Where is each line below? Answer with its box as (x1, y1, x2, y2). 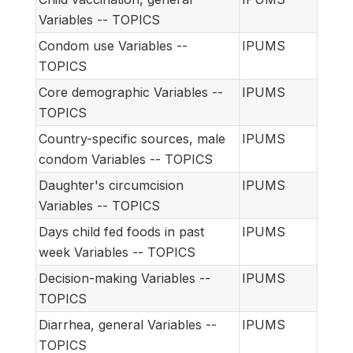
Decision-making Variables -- (39, 269, 210, 286)
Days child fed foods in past (39, 223, 204, 240)
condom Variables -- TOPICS (39, 150, 213, 167)
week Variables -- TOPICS (39, 243, 195, 260)
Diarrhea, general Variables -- (39, 316, 217, 333)
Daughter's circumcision (39, 176, 184, 193)
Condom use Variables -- (39, 37, 188, 54)
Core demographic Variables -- (39, 84, 223, 100)
